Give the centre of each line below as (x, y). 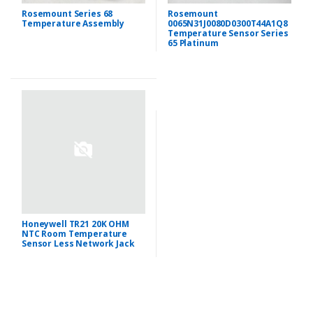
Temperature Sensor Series (228, 33)
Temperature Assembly (73, 23)
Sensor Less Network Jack (78, 243)
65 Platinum (193, 43)
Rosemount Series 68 (67, 13)
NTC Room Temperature (75, 233)
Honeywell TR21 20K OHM (75, 224)
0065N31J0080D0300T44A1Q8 (228, 23)
